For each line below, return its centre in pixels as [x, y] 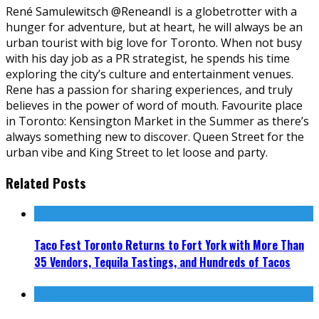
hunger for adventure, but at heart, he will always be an [154, 27]
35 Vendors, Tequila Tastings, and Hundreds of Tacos [162, 262]
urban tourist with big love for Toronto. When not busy [154, 42]
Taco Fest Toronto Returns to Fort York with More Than [169, 245]
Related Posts [46, 183]
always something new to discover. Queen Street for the [155, 136]
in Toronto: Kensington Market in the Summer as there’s [157, 121]
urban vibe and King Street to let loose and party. [137, 152]
